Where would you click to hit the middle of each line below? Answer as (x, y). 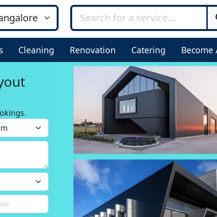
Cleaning (36, 50)
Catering (148, 50)
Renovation (93, 50)
